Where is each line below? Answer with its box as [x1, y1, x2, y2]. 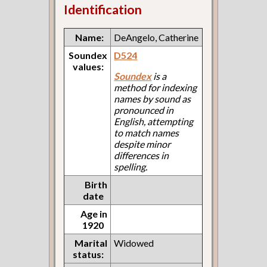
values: [73, 60, 104, 72]
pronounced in [114, 104, 174, 116]
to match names [114, 126, 179, 138]
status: [73, 248, 104, 260]
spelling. [114, 160, 148, 172]
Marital [74, 237, 108, 249]
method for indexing [114, 81, 197, 93]
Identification [64, 1, 142, 17]
